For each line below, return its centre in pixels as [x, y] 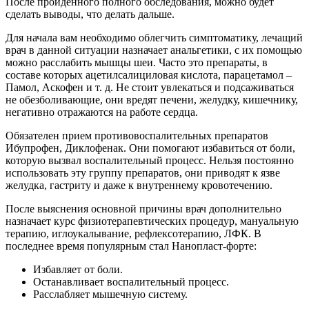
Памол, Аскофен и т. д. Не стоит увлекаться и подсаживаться [150, 87]
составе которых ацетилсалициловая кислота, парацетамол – [149, 74]
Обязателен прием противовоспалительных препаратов [137, 135]
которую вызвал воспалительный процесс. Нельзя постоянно [150, 160]
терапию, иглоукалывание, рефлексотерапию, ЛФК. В [133, 233]
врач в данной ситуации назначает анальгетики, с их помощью [154, 50]
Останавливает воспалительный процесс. [131, 281]
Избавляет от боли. [78, 269]
